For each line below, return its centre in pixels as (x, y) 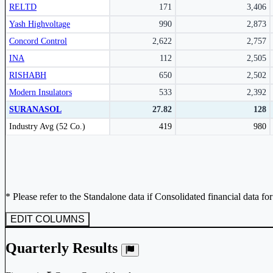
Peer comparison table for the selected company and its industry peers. (126, 122)
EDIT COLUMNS (48, 219)
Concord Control (38, 41)
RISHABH (28, 75)
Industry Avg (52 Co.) (47, 126)
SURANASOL (35, 109)
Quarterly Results (63, 248)
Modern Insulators (41, 92)
